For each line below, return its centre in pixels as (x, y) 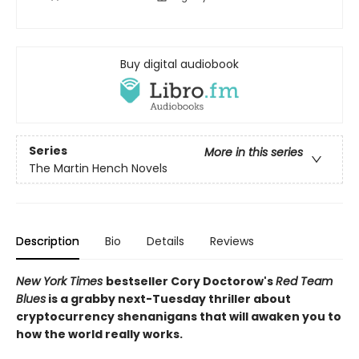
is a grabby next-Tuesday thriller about (168, 299)
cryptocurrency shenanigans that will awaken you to (179, 317)
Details (165, 242)
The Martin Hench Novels (98, 168)
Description (48, 242)
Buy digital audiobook (179, 65)
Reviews (232, 242)
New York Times (61, 282)
